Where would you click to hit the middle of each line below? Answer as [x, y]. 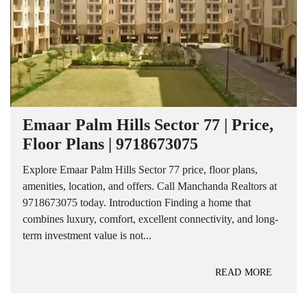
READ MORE [244, 272]
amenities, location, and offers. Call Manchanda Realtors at [150, 186]
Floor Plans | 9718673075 [110, 144]
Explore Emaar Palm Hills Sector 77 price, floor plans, [140, 170]
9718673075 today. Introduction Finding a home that [137, 202]
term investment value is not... [87, 235]
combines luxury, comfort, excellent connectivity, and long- [150, 219]
